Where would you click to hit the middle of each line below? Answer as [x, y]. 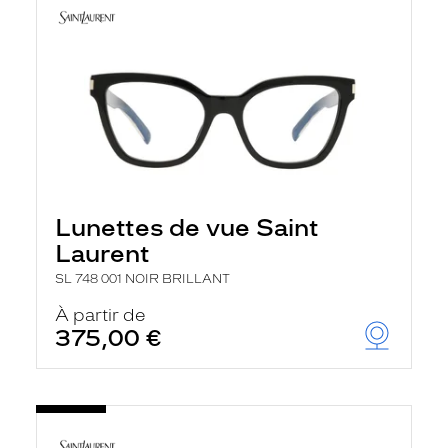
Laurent [102, 253]
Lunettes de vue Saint [187, 227]
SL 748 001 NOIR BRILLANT [142, 279]
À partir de [100, 315]
